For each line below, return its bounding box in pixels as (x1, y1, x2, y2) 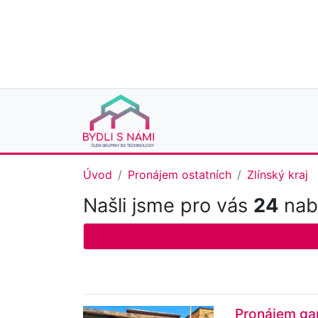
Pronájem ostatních (128, 168, 231, 182)
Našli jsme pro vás (83, 194, 253, 218)
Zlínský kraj (247, 168, 308, 182)
